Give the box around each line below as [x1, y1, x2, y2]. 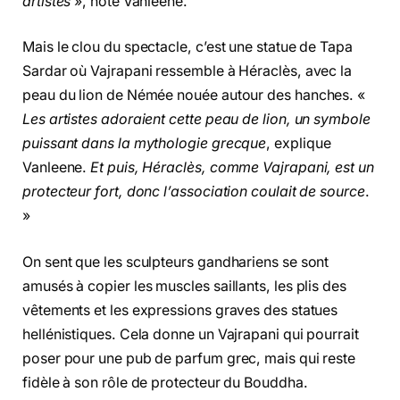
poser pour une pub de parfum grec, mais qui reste [22, 349, 356, 367]
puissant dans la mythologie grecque [22, 135, 267, 153]
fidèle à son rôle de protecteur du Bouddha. [22, 373, 308, 391]
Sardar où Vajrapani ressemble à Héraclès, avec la [22, 62, 353, 80]
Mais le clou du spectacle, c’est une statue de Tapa [22, 38, 353, 56]
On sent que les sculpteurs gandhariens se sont [22, 253, 329, 271]
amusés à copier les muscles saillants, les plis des [22, 277, 346, 295]
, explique [266, 135, 331, 153]
